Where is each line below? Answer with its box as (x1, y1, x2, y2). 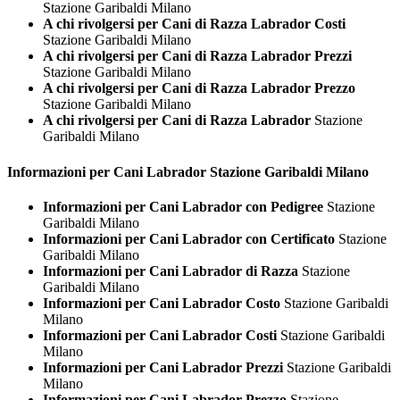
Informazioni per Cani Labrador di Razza (43, 263, 298, 279)
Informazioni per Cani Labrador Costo (43, 296, 280, 311)
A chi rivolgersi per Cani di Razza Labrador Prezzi (43, 48, 352, 64)
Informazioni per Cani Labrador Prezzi (43, 360, 283, 375)
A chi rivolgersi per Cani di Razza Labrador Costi (43, 16, 346, 32)
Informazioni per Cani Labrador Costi (43, 328, 277, 343)
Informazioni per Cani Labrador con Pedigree (43, 199, 323, 214)
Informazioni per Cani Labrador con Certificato (43, 231, 335, 246)
